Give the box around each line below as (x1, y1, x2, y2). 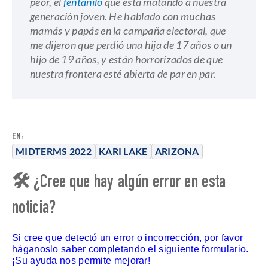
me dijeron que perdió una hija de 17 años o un (30, 38, 232, 51)
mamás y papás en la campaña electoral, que (30, 24, 226, 37)
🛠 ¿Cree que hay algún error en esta (12, 175, 226, 193)
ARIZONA (154, 145, 199, 157)
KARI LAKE (98, 145, 148, 157)
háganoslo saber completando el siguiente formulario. (12, 244, 249, 254)
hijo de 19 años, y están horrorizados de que (30, 53, 223, 66)
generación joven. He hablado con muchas (30, 10, 216, 23)
